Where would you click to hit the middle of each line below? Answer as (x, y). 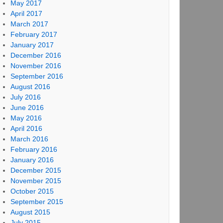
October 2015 (32, 191)
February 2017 (34, 34)
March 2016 (29, 139)
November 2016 (36, 66)
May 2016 (26, 118)
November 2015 (36, 181)
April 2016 (26, 128)
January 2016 (32, 160)
